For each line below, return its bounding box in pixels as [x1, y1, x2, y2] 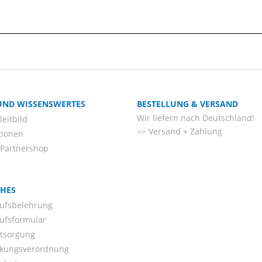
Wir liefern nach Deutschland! [137, 112, 254, 124]
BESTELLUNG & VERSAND [137, 98, 238, 109]
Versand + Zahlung [146, 126, 222, 137]
